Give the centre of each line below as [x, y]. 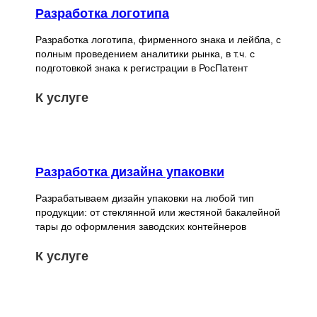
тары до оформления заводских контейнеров [141, 227]
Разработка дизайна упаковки [130, 172]
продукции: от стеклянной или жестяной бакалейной [158, 213]
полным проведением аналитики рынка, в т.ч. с [145, 53]
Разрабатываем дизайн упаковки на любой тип [145, 198]
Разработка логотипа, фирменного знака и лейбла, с [158, 39]
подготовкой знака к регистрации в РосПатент [142, 68]
